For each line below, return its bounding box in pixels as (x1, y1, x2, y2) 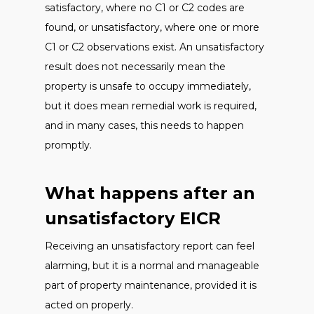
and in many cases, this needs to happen (45, 119, 244, 132)
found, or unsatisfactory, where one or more (45, 21, 259, 34)
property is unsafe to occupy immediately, (45, 80, 251, 93)
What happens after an (45, 183, 255, 203)
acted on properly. (45, 299, 133, 311)
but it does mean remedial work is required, (45, 100, 257, 112)
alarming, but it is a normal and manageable (45, 259, 259, 272)
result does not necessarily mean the (45, 60, 226, 73)
